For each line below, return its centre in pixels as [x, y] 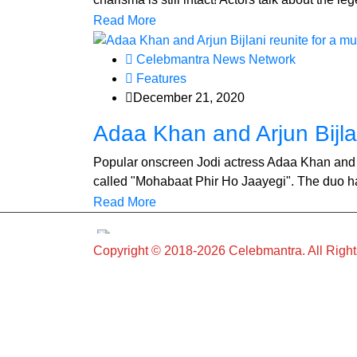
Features [160, 79]
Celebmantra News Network [214, 60]
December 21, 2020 [189, 98]
